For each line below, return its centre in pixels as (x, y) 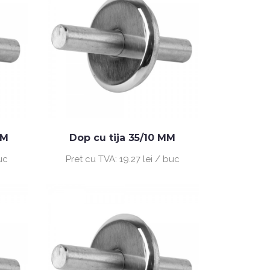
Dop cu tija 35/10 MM (123, 137)
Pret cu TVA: (92, 159)
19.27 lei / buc (149, 159)
